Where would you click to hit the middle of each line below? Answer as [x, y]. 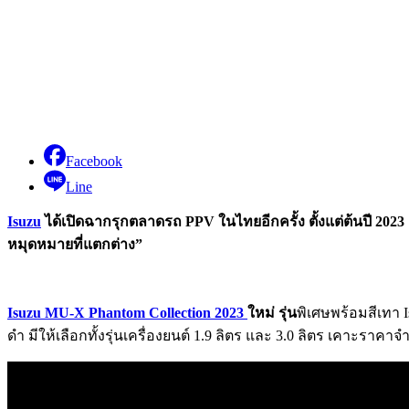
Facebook [94, 161]
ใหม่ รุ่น [272, 312]
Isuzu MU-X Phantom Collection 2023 [127, 312]
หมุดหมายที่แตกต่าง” [75, 244]
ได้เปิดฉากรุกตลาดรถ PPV [131, 221]
